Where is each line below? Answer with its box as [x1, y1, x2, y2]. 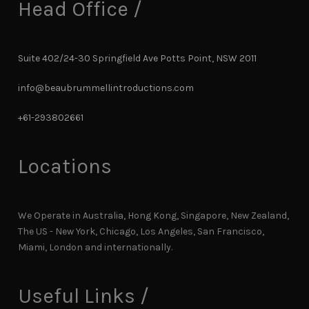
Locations [18, 153, 112, 179]
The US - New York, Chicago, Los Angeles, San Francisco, [18, 225, 265, 237]
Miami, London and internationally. [18, 241, 173, 253]
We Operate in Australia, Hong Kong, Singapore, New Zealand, [18, 209, 290, 221]
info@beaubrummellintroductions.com [18, 81, 195, 94]
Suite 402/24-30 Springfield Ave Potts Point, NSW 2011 [18, 52, 257, 64]
